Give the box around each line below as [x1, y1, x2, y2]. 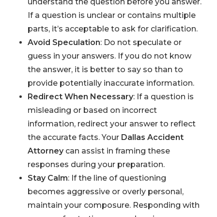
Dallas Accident [121, 132, 184, 142]
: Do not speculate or [100, 37, 182, 47]
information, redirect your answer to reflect [27, 119, 196, 128]
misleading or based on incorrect [27, 105, 157, 115]
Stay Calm [27, 173, 68, 183]
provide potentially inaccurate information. [27, 78, 194, 88]
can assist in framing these [63, 146, 170, 155]
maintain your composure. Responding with [27, 200, 200, 210]
